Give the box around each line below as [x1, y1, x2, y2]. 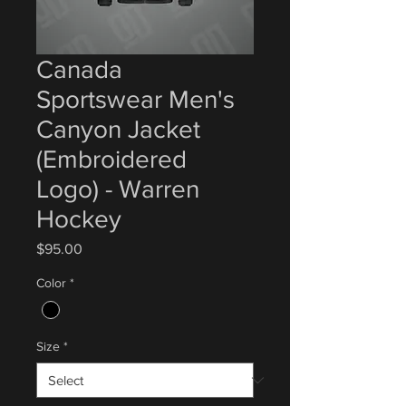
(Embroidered [36, 145, 187, 173]
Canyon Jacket [36, 115, 200, 143]
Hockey [36, 205, 121, 233]
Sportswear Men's [36, 85, 235, 113]
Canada [36, 55, 122, 83]
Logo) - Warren [36, 175, 199, 203]
